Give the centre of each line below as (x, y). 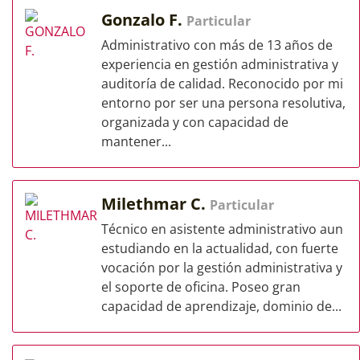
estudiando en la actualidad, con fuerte (220, 248)
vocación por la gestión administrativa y (222, 268)
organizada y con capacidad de (195, 122)
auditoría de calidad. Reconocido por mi (222, 84)
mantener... (136, 141)
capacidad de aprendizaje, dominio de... (221, 306)
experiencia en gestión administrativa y (220, 64)
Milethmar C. (155, 204)
